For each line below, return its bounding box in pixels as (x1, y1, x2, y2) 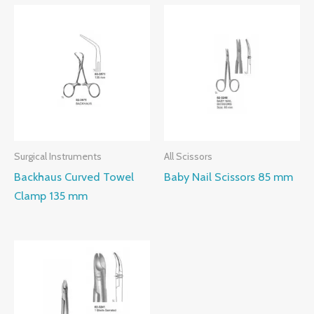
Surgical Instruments (14, 151, 102, 163)
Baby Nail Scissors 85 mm (164, 170, 293, 184)
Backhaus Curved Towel (14, 170, 134, 184)
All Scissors (164, 151, 212, 163)
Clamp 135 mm (14, 189, 88, 203)
